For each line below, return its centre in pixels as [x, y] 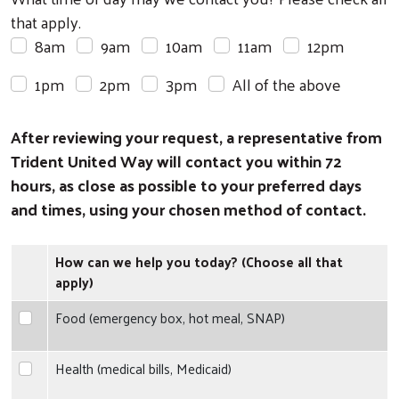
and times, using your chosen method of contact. [188, 208]
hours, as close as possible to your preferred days [186, 184]
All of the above [287, 84]
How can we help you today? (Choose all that [199, 261]
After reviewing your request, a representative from [196, 136]
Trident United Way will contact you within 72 [176, 160]
